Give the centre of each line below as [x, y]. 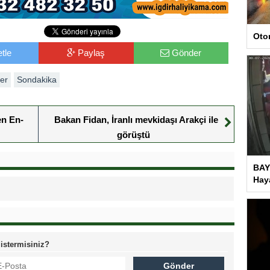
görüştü [133, 135]
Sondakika [37, 80]
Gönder [187, 53]
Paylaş [92, 53]
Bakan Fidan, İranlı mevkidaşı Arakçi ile [136, 120]
